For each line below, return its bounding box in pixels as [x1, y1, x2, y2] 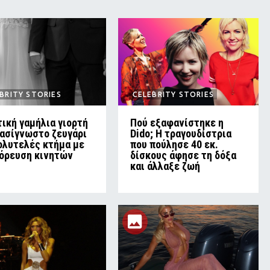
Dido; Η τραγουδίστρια [130, 127, 231, 140]
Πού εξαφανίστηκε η [130, 116, 224, 129]
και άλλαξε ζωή [130, 159, 200, 172]
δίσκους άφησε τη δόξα [130, 148, 236, 162]
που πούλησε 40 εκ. [130, 137, 218, 151]
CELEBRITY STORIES [132, 90, 215, 98]
